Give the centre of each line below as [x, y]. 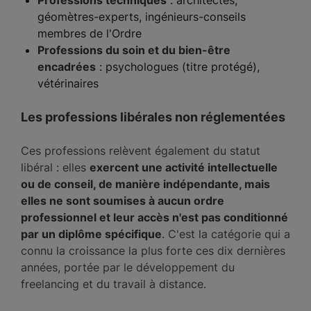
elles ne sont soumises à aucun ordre [123, 201]
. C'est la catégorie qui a [226, 234]
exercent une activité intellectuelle [184, 167]
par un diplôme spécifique [91, 234]
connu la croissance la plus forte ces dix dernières [153, 251]
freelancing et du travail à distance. [114, 284]
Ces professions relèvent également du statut [141, 151]
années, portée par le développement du [128, 267]
